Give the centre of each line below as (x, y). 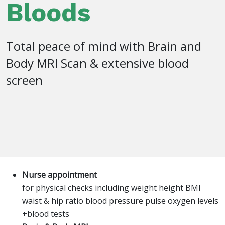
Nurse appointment (60, 175)
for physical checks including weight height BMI (111, 188)
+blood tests (46, 214)
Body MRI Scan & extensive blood (97, 63)
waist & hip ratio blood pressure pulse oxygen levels (120, 201)
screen (24, 80)
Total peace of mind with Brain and (104, 46)
